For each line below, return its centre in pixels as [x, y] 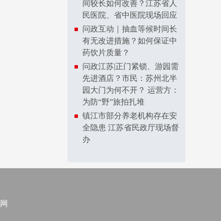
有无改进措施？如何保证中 [130, 41]
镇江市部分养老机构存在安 [130, 116]
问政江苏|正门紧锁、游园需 [130, 66]
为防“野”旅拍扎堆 [113, 102]
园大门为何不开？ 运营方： [131, 90]
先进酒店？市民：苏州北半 [130, 78]
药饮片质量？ [106, 53]
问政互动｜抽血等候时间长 [130, 29]
